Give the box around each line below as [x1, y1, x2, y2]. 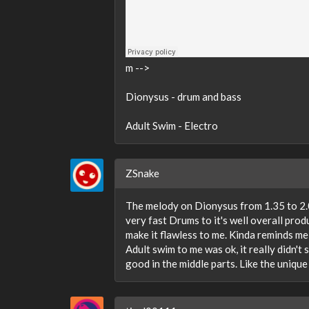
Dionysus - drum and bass [126, 90, 241, 103]
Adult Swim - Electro [126, 119, 218, 132]
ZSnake [126, 167, 159, 179]
